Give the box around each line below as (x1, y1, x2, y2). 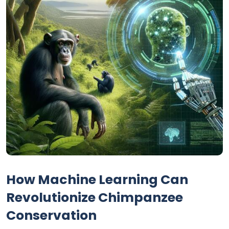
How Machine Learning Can (6, 171, 188, 189)
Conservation (6, 207, 97, 225)
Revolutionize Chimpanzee (6, 189, 183, 207)
